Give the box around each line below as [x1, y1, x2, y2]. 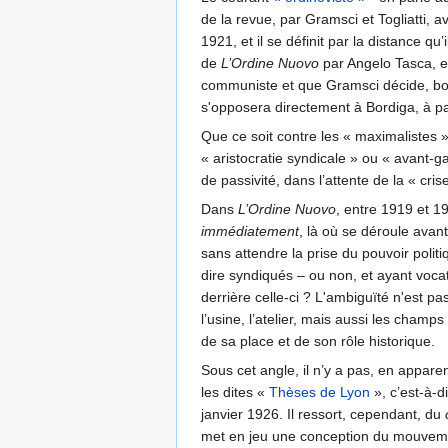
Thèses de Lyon [269, 384, 370, 401]
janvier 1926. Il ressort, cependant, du [201, 406, 445, 423]
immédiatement [201, 223, 299, 240]
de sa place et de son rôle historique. [201, 333, 435, 350]
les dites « [201, 384, 269, 401]
